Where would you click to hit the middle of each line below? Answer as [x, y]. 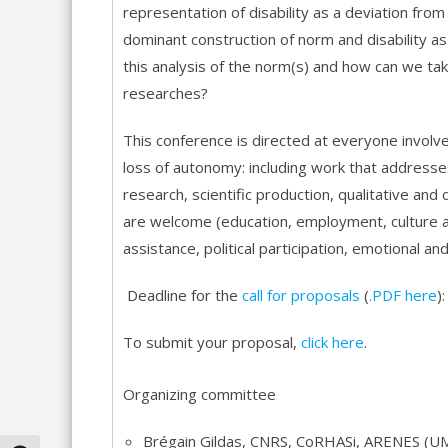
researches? [165, 93]
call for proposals [301, 295]
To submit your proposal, [212, 342]
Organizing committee [199, 394]
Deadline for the [182, 295]
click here [332, 342]
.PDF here [403, 295]
